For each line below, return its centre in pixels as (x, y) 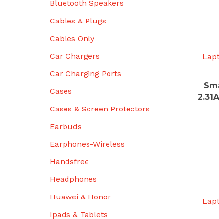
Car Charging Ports (86, 74)
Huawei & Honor (80, 197)
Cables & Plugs (78, 21)
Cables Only (72, 38)
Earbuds (66, 126)
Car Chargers (75, 56)
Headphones (73, 179)
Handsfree (69, 162)
